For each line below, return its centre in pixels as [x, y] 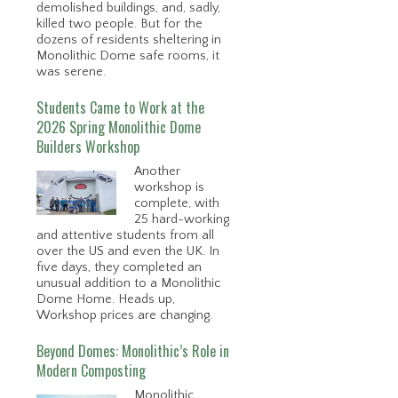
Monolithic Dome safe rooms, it [128, 56]
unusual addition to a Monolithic [128, 283]
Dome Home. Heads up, [106, 299]
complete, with [177, 203]
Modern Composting [91, 370]
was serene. [71, 72]
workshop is [169, 187]
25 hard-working [182, 219]
